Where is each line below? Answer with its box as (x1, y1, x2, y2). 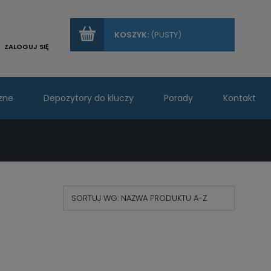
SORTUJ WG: (71, 192, 121, 204)
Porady (163, 92, 193, 104)
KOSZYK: (114, 29, 149, 41)
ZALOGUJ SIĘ (4, 42, 49, 51)
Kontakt (223, 92, 256, 104)
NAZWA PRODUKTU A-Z (120, 192, 207, 204)
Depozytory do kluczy (43, 92, 134, 104)
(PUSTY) (151, 29, 181, 41)
